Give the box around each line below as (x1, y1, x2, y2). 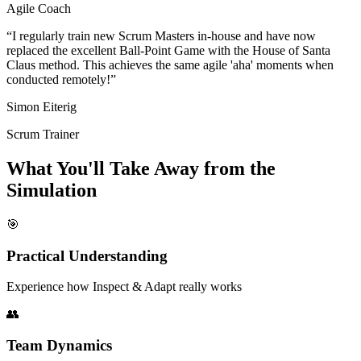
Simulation (6, 180, 97, 201)
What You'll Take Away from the (6, 158, 276, 180)
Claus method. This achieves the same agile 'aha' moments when (6, 58, 334, 73)
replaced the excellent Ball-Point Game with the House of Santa (6, 44, 330, 58)
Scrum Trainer (6, 127, 79, 142)
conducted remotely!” (6, 73, 116, 87)
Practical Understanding (6, 247, 168, 264)
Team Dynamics (6, 337, 112, 355)
